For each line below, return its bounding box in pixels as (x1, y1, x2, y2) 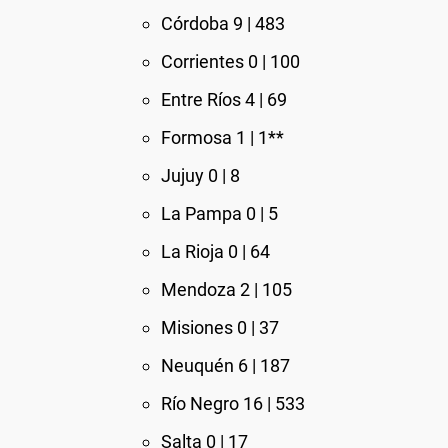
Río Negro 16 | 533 (161, 393, 305, 414)
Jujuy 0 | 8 (161, 165, 240, 186)
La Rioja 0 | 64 (161, 241, 270, 262)
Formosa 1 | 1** (161, 127, 284, 148)
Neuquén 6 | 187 (161, 355, 290, 376)
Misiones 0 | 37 (161, 317, 279, 338)
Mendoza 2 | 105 (161, 279, 292, 300)
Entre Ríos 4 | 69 (161, 89, 287, 110)
